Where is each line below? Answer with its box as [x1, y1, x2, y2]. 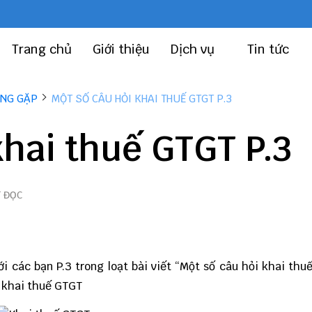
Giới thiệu [93, 41, 150, 57]
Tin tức [247, 41, 292, 57]
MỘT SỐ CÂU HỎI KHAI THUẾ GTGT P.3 [52, 92, 232, 105]
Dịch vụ [171, 41, 218, 57]
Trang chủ [12, 41, 72, 57]
